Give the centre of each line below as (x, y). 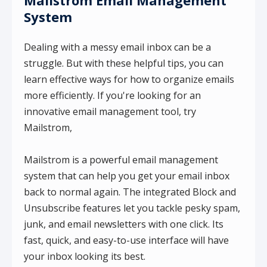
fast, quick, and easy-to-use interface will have (126, 240)
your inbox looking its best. (85, 257)
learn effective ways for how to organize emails (129, 79)
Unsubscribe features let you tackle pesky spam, (132, 208)
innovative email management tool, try (110, 111)
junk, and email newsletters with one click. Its (124, 224)
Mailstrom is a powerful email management (121, 160)
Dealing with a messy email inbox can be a (117, 47)
